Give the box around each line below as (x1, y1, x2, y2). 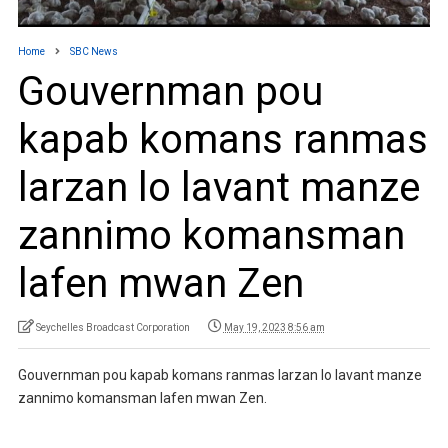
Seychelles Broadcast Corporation (35, 321, 190, 333)
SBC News (69, 45, 118, 57)
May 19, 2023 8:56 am (223, 321, 325, 333)
